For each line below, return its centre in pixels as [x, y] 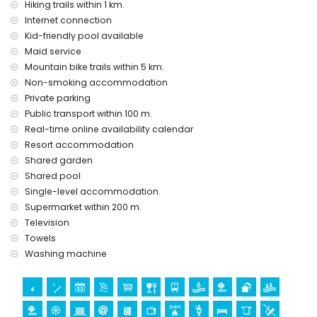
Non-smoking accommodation [96, 83]
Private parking [58, 98]
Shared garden [59, 161]
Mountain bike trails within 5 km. [94, 67]
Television [47, 223]
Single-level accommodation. [93, 192]
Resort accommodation [79, 145]
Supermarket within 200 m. [83, 207]
